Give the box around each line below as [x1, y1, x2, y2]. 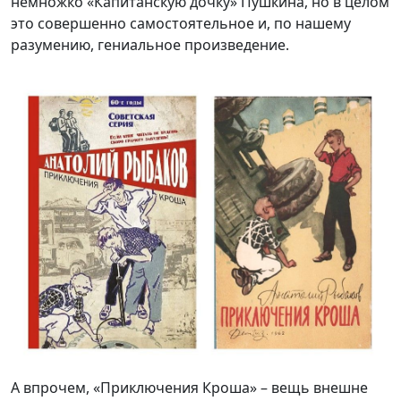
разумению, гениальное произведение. [11, 35, 289, 55]
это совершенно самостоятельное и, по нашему [11, 13, 351, 33]
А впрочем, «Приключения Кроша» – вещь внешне [11, 378, 368, 398]
